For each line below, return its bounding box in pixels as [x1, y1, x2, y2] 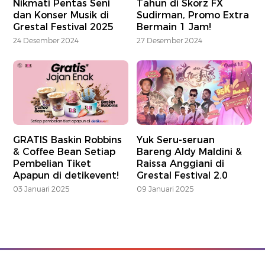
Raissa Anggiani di [137, 158, 225, 170]
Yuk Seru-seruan [137, 134, 215, 146]
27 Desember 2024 [137, 35, 203, 45]
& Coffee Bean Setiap [13, 146, 116, 158]
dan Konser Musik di [13, 9, 109, 21]
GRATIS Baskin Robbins [13, 134, 122, 146]
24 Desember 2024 [13, 35, 79, 45]
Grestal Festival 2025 [13, 21, 114, 33]
